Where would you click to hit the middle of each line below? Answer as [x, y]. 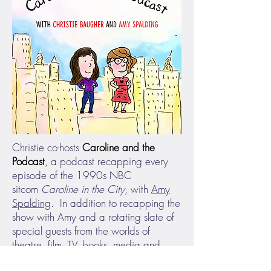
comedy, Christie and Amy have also [91, 259]
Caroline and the [119, 147]
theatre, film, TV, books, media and [86, 245]
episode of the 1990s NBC [72, 175]
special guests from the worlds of [81, 231]
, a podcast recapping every [106, 161]
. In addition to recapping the [116, 203]
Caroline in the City [83, 189]
